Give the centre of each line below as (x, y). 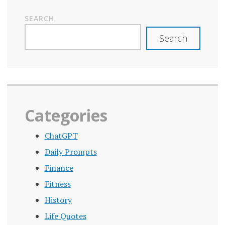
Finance (59, 167)
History (58, 200)
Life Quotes (65, 216)
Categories (66, 115)
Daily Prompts (71, 151)
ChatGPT (61, 135)
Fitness (58, 184)
